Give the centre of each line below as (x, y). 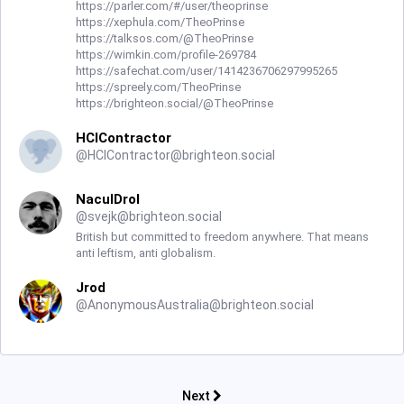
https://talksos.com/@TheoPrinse (165, 38)
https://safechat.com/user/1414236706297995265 (207, 71)
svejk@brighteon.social (155, 216)
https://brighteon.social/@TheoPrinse (174, 103)
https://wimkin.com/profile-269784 (166, 55)
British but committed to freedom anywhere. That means (222, 237)
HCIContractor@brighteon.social (181, 155)
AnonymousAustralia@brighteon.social (201, 305)
